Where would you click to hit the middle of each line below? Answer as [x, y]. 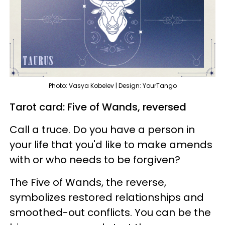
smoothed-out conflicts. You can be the [110, 213]
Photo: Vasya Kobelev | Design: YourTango [113, 86]
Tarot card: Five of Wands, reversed [98, 107]
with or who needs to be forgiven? [96, 160]
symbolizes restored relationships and [107, 198]
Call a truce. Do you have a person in [102, 130]
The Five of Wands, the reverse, [88, 183]
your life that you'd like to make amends [111, 145]
